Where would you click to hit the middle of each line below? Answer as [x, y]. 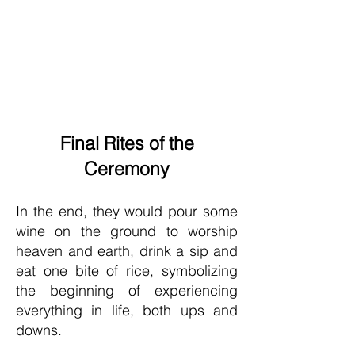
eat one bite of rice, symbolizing [127, 271]
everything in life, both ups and [127, 310]
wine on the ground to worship [127, 231]
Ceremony [127, 168]
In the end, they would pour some [127, 211]
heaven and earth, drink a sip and [127, 251]
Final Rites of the [127, 143]
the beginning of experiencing [127, 290]
